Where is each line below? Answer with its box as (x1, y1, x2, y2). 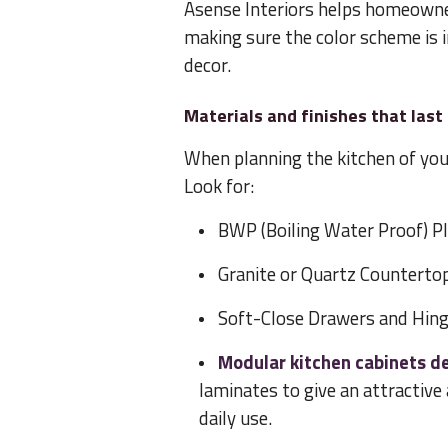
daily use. (199, 404, 272, 433)
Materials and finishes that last (184, 102, 443, 130)
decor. (184, 51, 231, 80)
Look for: (184, 172, 254, 201)
